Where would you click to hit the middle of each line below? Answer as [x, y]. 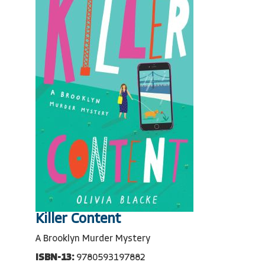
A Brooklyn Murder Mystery [93, 239]
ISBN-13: [55, 258]
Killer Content [78, 219]
